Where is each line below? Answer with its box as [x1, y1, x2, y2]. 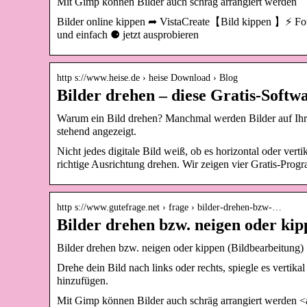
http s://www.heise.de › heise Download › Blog [57, 72, 238, 83]
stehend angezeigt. [57, 125, 136, 137]
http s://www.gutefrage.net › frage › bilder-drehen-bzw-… [57, 201, 282, 212]
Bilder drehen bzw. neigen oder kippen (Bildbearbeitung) [57, 241, 304, 254]
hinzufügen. [57, 274, 108, 286]
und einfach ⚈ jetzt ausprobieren [57, 28, 199, 40]
